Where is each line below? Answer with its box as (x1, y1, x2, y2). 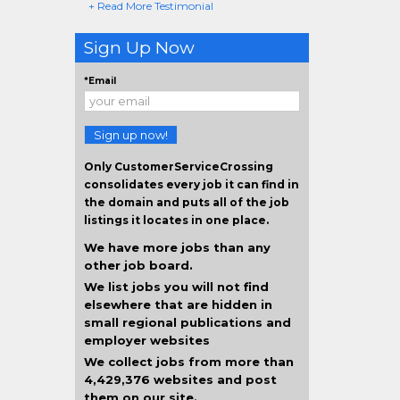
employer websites (83, 333, 210, 347)
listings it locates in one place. (83, 213, 269, 227)
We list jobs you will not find (83, 279, 269, 294)
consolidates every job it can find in (83, 178, 299, 191)
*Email (83, 75, 116, 87)
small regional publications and (83, 315, 291, 329)
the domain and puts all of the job (83, 196, 289, 209)
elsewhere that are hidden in (83, 297, 272, 312)
